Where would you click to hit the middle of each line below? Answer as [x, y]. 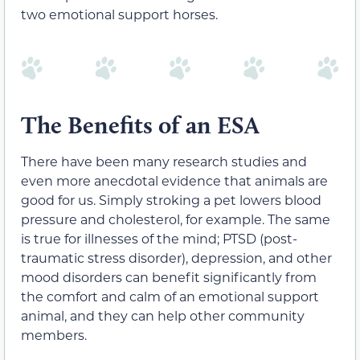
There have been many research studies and [164, 162]
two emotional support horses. [119, 14]
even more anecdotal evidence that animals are [174, 181]
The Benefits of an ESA [140, 125]
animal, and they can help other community [163, 316]
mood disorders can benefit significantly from [169, 277]
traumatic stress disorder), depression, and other [176, 258]
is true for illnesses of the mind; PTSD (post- [159, 239]
